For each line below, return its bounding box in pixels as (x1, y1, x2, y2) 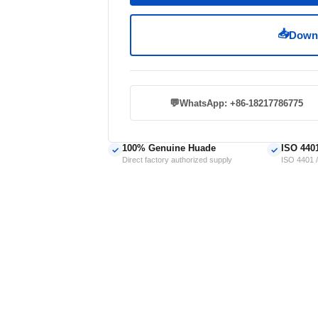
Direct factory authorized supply (122, 155, 232, 164)
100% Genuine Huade (122, 143, 216, 153)
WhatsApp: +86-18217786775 (179, 97, 303, 109)
